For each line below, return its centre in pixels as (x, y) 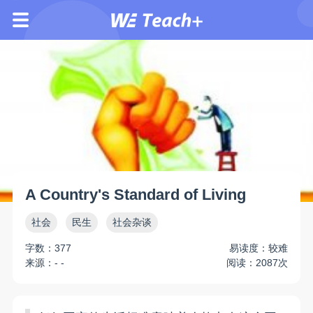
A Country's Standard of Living (136, 195)
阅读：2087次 (257, 262)
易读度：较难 (258, 248)
